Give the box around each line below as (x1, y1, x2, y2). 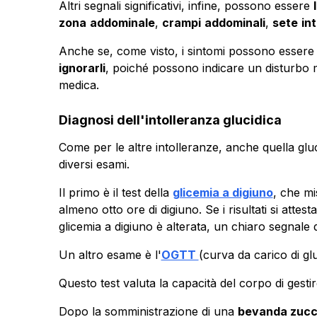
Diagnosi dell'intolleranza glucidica (58, 112, 282, 127)
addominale (89, 15, 155, 30)
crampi (161, 15, 201, 30)
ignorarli (58, 60, 105, 75)
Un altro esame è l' (58, 247, 161, 262)
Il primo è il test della (58, 185, 173, 200)
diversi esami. (58, 156, 129, 171)
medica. (58, 77, 99, 92)
